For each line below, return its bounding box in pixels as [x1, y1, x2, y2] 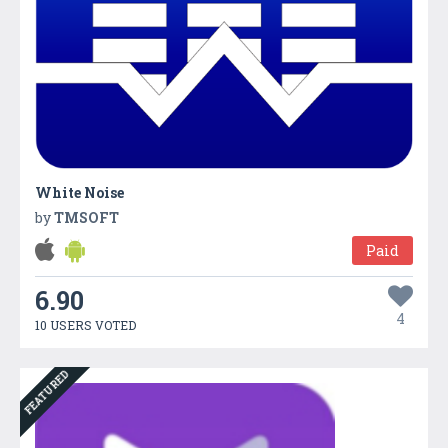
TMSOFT [54, 208, 119, 227]
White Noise [35, 183, 124, 202]
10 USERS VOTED [35, 317, 136, 333]
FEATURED [21, 367, 73, 418]
